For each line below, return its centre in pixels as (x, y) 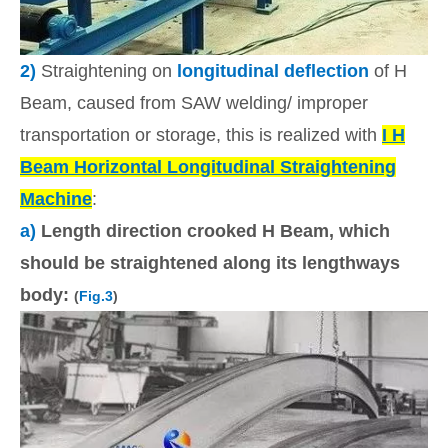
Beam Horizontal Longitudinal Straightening (208, 166)
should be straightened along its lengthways (210, 262)
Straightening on (109, 70)
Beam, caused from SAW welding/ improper (194, 102)
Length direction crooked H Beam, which (215, 230)
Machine (56, 198)
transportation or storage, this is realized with (201, 134)
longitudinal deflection (273, 70)
